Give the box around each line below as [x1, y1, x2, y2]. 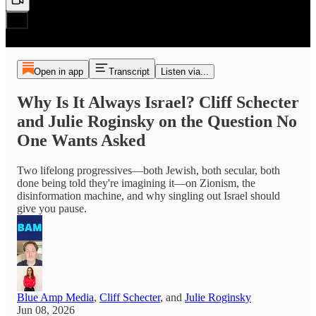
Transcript [108, 66, 150, 77]
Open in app [33, 66, 83, 77]
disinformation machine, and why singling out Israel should [17, 189, 280, 202]
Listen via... [160, 66, 209, 77]
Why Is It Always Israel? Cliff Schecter [17, 92, 299, 111]
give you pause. [17, 202, 87, 214]
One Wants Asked [17, 130, 145, 150]
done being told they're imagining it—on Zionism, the [17, 176, 255, 189]
